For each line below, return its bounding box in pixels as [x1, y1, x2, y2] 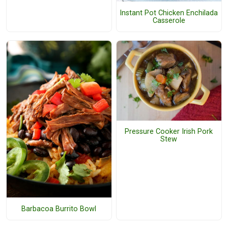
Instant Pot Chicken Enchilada [120, 8, 218, 17]
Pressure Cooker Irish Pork [125, 127, 213, 136]
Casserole [152, 16, 185, 25]
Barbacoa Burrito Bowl [21, 204, 97, 213]
